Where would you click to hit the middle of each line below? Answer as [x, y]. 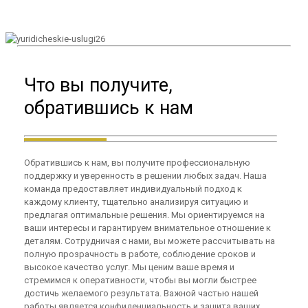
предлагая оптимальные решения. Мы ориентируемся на [145, 214]
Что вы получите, [99, 86]
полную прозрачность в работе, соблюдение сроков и [140, 254]
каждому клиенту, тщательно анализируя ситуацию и [136, 201]
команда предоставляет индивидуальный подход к [133, 188]
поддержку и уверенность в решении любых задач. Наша [146, 175]
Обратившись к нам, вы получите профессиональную [137, 162]
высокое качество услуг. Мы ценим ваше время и [130, 267]
